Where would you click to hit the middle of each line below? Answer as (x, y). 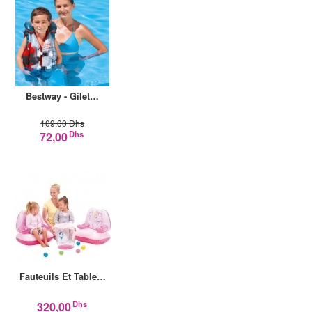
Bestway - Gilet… (63, 96)
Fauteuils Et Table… (62, 277)
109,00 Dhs (63, 123)
